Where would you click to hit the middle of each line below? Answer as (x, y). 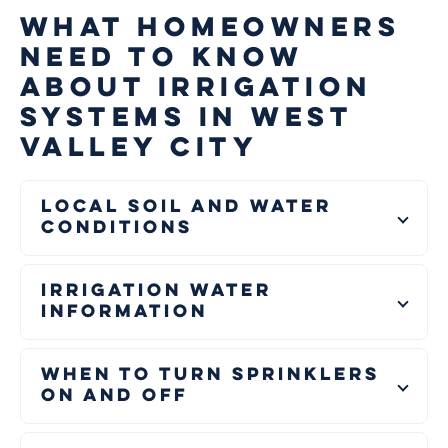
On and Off (114, 396)
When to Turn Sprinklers (210, 375)
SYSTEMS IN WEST (186, 119)
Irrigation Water (156, 291)
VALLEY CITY (139, 149)
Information (124, 312)
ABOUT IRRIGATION (196, 89)
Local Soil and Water (186, 207)
